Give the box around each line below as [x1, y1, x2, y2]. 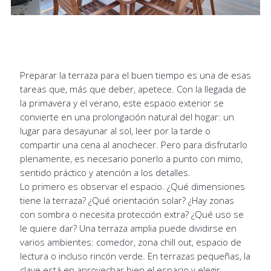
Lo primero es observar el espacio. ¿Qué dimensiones [19, 180, 245, 192]
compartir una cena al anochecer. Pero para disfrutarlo [19, 138, 247, 151]
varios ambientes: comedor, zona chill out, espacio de [19, 235, 241, 248]
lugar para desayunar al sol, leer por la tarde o [19, 124, 211, 137]
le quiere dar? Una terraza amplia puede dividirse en [19, 221, 237, 234]
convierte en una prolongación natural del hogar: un [19, 110, 234, 123]
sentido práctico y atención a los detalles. [19, 166, 191, 178]
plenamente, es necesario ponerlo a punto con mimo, [19, 152, 243, 165]
